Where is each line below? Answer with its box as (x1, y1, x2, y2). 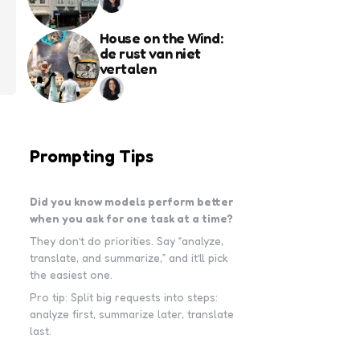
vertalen (99, 59, 157, 78)
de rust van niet (99, 44, 202, 63)
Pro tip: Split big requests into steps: (30, 290, 219, 305)
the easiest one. (30, 268, 113, 282)
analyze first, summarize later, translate (30, 307, 235, 321)
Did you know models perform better (30, 194, 234, 209)
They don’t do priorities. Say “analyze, (30, 234, 224, 248)
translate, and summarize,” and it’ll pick (30, 251, 229, 265)
